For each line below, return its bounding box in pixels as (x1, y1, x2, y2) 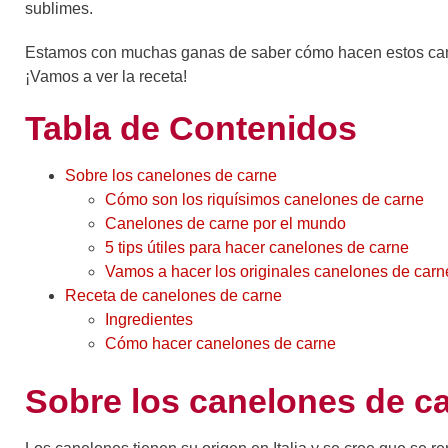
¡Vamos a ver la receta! (25, 67, 187, 85)
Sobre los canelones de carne (65, 166, 277, 184)
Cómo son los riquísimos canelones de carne (105, 190, 424, 208)
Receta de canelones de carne (65, 286, 282, 304)
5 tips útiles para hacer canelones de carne (105, 238, 409, 256)
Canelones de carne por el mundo (105, 214, 346, 232)
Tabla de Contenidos (25, 108, 357, 147)
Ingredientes (105, 310, 193, 328)
